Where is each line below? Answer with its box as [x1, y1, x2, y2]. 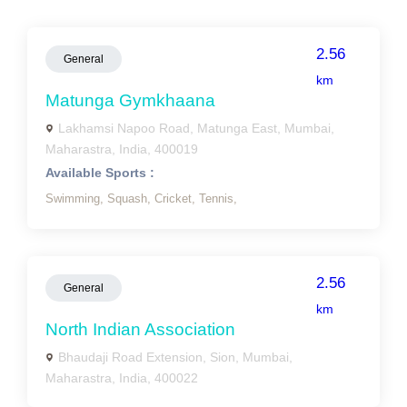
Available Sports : [45, 165, 154, 180]
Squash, [107, 192, 154, 205]
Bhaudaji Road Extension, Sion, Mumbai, [58, 350, 293, 364]
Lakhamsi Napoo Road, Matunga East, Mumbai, [58, 121, 334, 135]
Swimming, [45, 192, 107, 205]
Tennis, [199, 192, 237, 205]
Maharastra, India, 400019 [45, 142, 198, 156]
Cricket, [154, 192, 199, 205]
